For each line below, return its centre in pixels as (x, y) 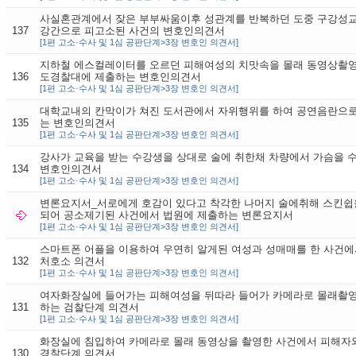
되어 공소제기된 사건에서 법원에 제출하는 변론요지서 (166, 215)
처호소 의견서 (72, 261)
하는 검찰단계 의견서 (89, 307)
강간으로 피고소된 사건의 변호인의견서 (132, 30)
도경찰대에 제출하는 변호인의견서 (120, 76)
